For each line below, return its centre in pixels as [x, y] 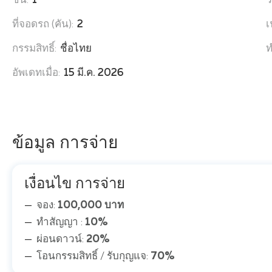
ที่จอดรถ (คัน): [43, 25]
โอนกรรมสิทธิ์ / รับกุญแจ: [93, 257]
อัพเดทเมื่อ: [36, 73]
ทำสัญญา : [61, 223]
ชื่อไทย [76, 49]
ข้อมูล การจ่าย [65, 144]
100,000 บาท [91, 206]
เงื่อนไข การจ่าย [75, 184]
